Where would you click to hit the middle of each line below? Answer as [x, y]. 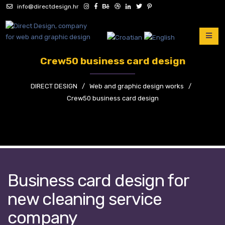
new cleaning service [85, 199]
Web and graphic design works [137, 86]
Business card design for [98, 180]
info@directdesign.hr [46, 7]
